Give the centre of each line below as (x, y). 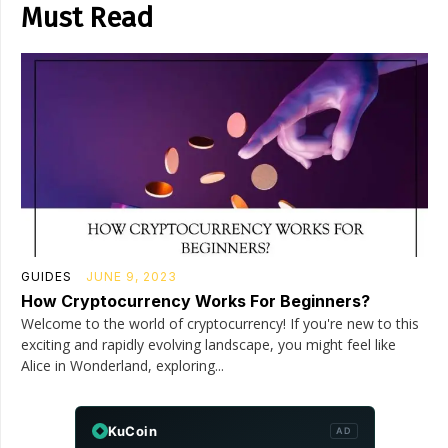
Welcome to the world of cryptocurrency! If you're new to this (220, 323)
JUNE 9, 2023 (131, 276)
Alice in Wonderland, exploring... (122, 365)
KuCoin (132, 430)
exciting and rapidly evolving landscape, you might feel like (208, 344)
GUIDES (46, 276)
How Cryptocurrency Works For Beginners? (195, 300)
